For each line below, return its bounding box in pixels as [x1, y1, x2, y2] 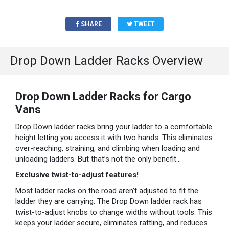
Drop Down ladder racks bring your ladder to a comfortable [15, 122, 212, 132]
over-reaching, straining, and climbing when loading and [15, 144, 200, 153]
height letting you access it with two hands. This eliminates [15, 133, 213, 143]
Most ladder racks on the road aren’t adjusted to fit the [15, 186, 198, 196]
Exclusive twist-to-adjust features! [15, 170, 139, 180]
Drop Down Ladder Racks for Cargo [15, 90, 191, 103]
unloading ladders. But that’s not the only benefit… [15, 154, 183, 164]
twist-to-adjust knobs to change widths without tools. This [15, 208, 212, 217]
